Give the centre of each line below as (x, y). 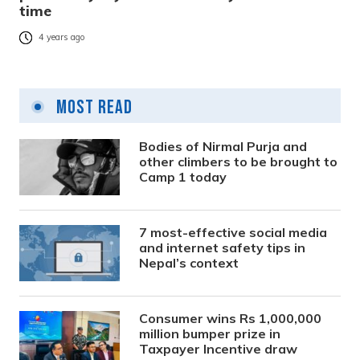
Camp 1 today (183, 177)
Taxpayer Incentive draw (219, 349)
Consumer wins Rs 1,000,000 (231, 319)
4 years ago (62, 37)
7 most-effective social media (233, 233)
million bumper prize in (210, 334)
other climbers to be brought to (239, 162)
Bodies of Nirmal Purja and (223, 147)
